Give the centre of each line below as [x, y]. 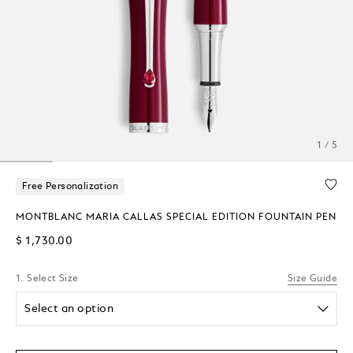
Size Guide [312, 279]
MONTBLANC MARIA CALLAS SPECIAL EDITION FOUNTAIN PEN [176, 217]
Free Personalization [70, 186]
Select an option [69, 308]
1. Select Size [47, 279]
